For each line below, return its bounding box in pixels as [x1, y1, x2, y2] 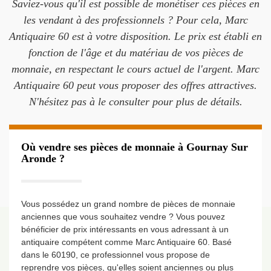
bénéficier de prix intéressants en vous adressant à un [21, 224, 229, 234]
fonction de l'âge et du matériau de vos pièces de [28, 47, 243, 59]
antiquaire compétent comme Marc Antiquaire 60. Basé [21, 237, 232, 247]
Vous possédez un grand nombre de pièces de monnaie [21, 199, 235, 209]
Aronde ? [21, 152, 65, 165]
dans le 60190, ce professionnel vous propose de [21, 250, 210, 260]
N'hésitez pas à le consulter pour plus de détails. [28, 96, 243, 108]
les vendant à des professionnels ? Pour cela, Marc [23, 14, 248, 26]
